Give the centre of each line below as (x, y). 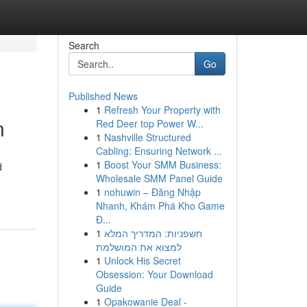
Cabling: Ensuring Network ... (159, 151)
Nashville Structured (147, 137)
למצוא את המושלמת (138, 247)
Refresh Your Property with (162, 110)
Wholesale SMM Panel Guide (159, 178)
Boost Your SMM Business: (162, 164)
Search (84, 45)
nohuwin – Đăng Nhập (152, 192)
